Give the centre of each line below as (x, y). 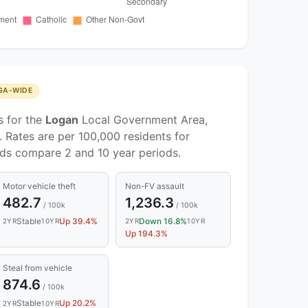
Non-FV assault (154, 186)
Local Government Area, (143, 120)
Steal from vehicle (37, 268)
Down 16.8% (163, 221)
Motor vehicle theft (39, 186)
